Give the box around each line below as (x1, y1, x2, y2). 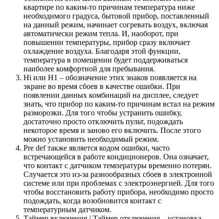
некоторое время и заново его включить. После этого (23, 126, 201, 134)
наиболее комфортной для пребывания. (23, 65, 155, 73)
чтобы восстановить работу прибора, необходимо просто (23, 188, 214, 196)
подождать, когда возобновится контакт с (23, 197, 161, 205)
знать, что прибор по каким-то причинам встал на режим (23, 100, 215, 108)
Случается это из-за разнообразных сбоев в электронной (23, 170, 212, 178)
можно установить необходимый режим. (23, 135, 159, 143)
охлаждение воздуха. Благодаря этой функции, (23, 47, 180, 55)
